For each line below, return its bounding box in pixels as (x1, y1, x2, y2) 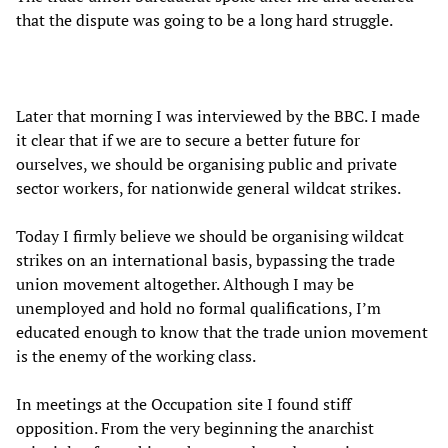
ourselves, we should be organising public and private (16, 152, 397, 175)
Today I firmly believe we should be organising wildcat (16, 224, 404, 247)
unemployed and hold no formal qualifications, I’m (16, 296, 381, 319)
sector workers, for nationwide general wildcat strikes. (16, 176, 401, 199)
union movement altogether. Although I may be (16, 272, 354, 295)
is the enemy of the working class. (16, 344, 256, 367)
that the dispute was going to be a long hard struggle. (16, 8, 393, 31)
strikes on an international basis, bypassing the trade (16, 248, 395, 271)
